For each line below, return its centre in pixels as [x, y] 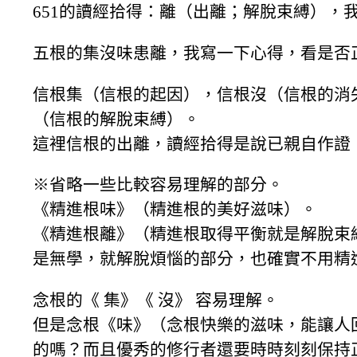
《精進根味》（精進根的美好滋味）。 [175, 210]
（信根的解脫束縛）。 [116, 119]
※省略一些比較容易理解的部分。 [158, 185]
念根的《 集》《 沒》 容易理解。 [156, 300]
